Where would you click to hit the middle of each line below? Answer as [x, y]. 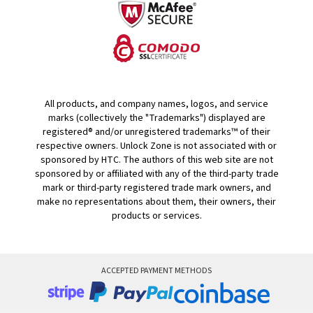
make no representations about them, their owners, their [156, 202]
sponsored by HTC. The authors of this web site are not [156, 160]
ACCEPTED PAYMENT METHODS [156, 271]
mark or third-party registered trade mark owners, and [156, 188]
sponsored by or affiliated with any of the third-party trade [156, 174]
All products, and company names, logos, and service [156, 104]
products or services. [156, 216]
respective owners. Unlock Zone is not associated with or [156, 146]
